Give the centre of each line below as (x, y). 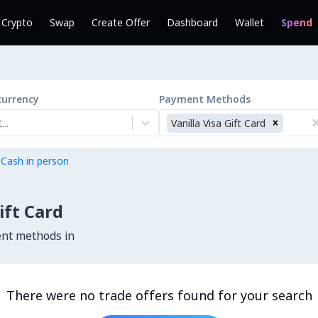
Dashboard (192, 22)
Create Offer (121, 22)
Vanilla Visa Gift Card (218, 123)
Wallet (250, 22)
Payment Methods (205, 99)
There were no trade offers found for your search (159, 295)
